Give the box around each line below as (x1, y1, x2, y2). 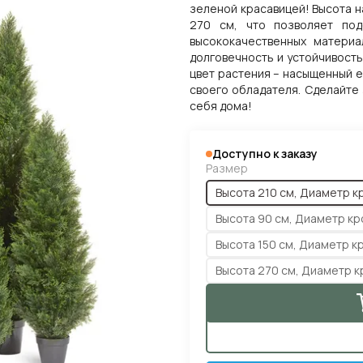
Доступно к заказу (212, 146, 318, 161)
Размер (206, 160, 248, 176)
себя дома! (190, 98, 252, 113)
